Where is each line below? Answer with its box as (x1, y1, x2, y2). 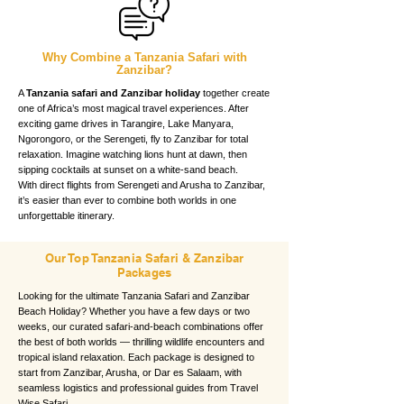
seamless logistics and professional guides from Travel (18, 381, 258, 393)
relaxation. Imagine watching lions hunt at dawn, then (18, 148, 247, 160)
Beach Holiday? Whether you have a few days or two (18, 305, 250, 317)
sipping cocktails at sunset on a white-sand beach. (18, 163, 238, 175)
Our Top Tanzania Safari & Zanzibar (44, 250, 244, 265)
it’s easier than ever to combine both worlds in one (18, 194, 236, 206)
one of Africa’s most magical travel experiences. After (18, 102, 249, 114)
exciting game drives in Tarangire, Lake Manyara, (18, 117, 234, 129)
